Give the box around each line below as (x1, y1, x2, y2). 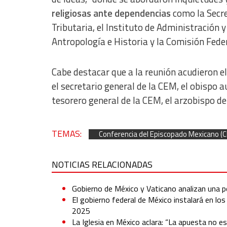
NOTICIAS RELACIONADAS (52, 157, 153, 171)
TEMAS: (52, 126, 84, 140)
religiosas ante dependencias (52, 6, 171, 20)
